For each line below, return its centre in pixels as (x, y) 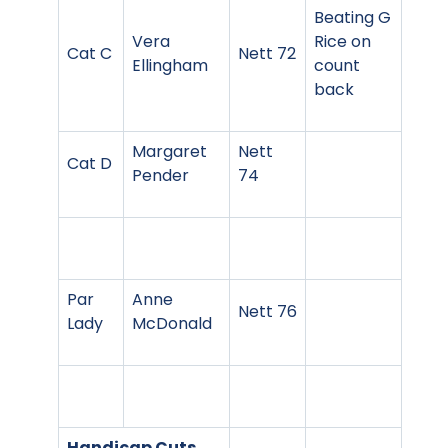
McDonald (172, 323)
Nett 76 (267, 311)
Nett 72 (267, 53)
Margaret (169, 151)
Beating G (352, 17)
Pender (160, 175)
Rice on (342, 41)
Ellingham (170, 65)
